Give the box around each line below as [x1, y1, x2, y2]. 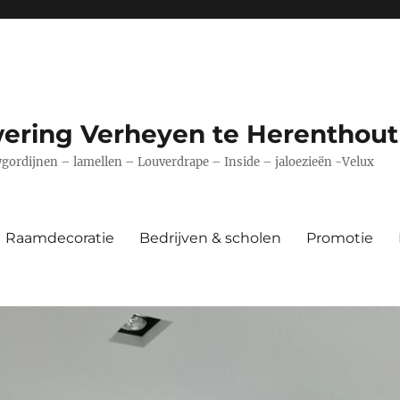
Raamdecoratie [5, 229, 115, 246]
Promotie [306, 229, 374, 246]
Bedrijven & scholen [139, 229, 282, 246]
